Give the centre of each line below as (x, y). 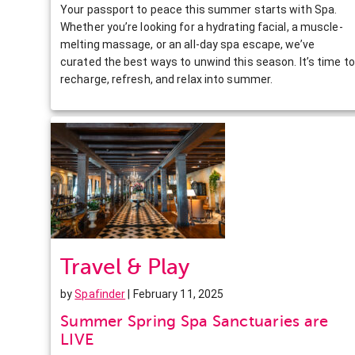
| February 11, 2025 (175, 294)
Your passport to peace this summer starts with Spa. (199, 9)
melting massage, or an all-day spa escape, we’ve (187, 44)
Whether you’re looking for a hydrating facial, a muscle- (202, 27)
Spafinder (100, 294)
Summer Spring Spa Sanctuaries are (195, 321)
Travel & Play (125, 266)
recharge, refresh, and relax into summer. (167, 79)
